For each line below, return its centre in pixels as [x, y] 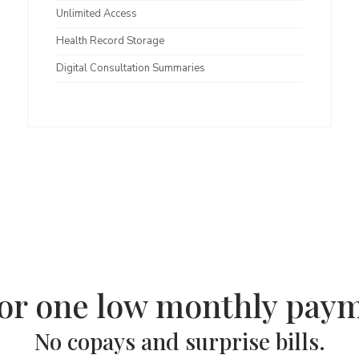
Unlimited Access [97, 14]
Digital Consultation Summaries [131, 68]
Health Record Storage [110, 41]
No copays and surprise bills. [179, 341]
